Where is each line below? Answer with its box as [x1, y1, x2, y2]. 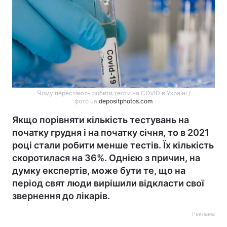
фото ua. [74, 97, 99, 105]
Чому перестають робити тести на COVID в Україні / [36, 89, 191, 97]
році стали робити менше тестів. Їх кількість [12, 140, 214, 150]
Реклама [192, 210, 215, 217]
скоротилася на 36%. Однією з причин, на [12, 153, 200, 163]
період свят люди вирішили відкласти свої [12, 178, 204, 188]
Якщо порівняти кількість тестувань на [12, 115, 189, 125]
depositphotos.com [99, 97, 153, 105]
